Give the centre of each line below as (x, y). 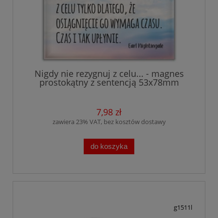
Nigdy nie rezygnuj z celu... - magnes (109, 74)
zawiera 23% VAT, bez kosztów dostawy (109, 121)
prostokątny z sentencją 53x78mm (109, 82)
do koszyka (109, 146)
